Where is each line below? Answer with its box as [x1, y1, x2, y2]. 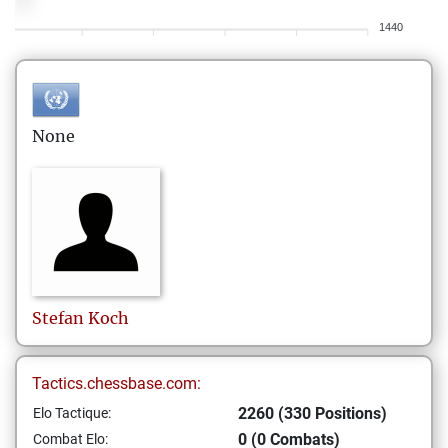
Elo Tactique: [33, 405, 111, 421]
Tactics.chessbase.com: [32, 374, 201, 393]
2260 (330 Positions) [238, 404, 387, 423]
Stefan [32, 308, 84, 328]
